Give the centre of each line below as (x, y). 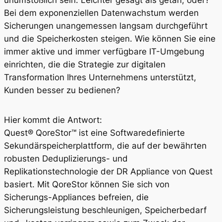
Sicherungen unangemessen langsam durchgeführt (106, 26)
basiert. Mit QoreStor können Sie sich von (87, 184)
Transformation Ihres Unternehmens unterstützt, (100, 78)
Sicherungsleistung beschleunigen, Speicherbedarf (105, 210)
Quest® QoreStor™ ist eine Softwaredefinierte (94, 133)
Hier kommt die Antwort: (53, 120)
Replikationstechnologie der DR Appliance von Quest (108, 171)
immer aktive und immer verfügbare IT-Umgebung (104, 52)
